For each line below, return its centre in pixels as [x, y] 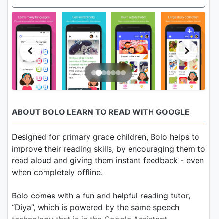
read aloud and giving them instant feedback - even [108, 160]
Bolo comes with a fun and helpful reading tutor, [101, 195]
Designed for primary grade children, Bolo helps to [106, 137]
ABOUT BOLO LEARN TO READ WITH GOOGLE [101, 112]
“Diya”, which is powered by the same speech [96, 207]
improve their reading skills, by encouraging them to [109, 148]
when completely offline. [57, 172]
